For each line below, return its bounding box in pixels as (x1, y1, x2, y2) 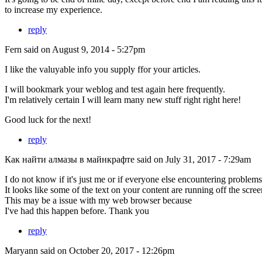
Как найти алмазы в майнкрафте (5, 154, 135, 164)
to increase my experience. (5, 4, 102, 15)
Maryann (5, 245, 38, 256)
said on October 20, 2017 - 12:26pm (38, 245, 174, 256)
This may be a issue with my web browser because (5, 195, 192, 205)
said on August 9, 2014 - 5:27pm (22, 44, 145, 54)
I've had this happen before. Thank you (5, 205, 149, 216)
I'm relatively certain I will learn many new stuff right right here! (5, 94, 241, 105)
